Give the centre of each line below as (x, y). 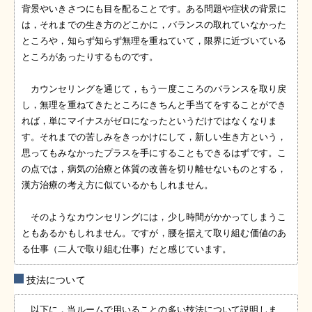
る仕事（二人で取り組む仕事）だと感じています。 (127, 249)
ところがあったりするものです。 (90, 57)
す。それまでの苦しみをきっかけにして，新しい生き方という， (154, 137)
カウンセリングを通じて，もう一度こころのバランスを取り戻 (158, 89)
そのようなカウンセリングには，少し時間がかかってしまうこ (158, 217)
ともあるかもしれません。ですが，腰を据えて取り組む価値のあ (154, 233)
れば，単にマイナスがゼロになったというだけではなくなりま (149, 121)
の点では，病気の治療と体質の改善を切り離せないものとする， (154, 169)
